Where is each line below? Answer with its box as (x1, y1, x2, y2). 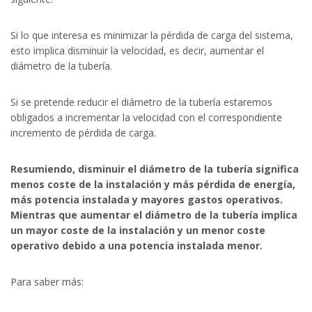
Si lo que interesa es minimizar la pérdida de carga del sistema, (10, 29, 293, 42)
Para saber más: (10, 275, 84, 289)
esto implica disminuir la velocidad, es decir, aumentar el (10, 44, 264, 58)
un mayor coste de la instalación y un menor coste (10, 224, 265, 237)
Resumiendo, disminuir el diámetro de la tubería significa (10, 162, 299, 176)
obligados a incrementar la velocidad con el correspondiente (10, 111, 282, 125)
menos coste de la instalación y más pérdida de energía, (10, 178, 295, 192)
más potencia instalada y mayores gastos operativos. (10, 193, 283, 207)
